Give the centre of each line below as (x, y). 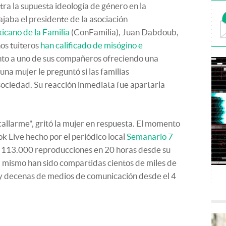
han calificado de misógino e (92, 45)
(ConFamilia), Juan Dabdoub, (124, 32)
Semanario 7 (150, 136)
